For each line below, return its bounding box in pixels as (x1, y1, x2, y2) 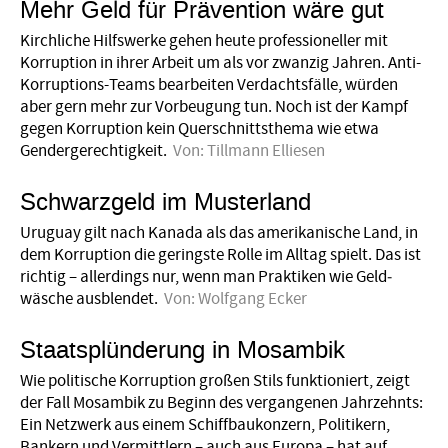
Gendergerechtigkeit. (20, 140, 167, 163)
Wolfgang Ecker (198, 288, 308, 311)
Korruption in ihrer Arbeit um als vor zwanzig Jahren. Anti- (20, 52, 421, 75)
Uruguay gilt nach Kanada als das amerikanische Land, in (20, 222, 418, 245)
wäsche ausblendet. (20, 288, 158, 311)
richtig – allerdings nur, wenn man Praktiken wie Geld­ (20, 266, 392, 289)
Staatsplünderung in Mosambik (20, 333, 345, 366)
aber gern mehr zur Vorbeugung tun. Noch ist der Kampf (20, 96, 408, 119)
